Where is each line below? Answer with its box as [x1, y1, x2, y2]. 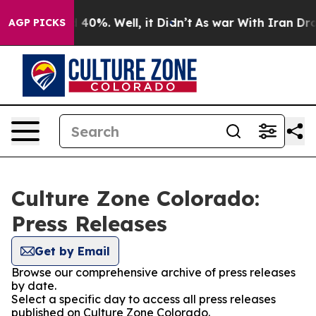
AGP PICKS [8, 16, 66, 29]
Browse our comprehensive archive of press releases [11, 265, 296, 279]
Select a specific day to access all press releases [11, 292, 276, 306]
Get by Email [35, 244, 110, 258]
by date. [11, 279, 56, 293]
